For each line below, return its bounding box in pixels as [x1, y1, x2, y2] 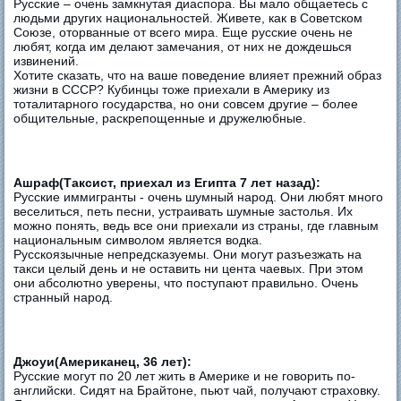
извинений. [13, 53, 80, 68]
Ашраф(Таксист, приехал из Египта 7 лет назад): [13, 175, 321, 190]
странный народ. [13, 289, 114, 304]
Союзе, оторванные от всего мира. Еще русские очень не [13, 24, 354, 39]
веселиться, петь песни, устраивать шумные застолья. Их [13, 203, 354, 218]
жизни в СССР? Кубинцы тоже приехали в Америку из [13, 81, 330, 97]
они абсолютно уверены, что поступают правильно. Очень [13, 275, 359, 290]
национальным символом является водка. [13, 232, 263, 247]
